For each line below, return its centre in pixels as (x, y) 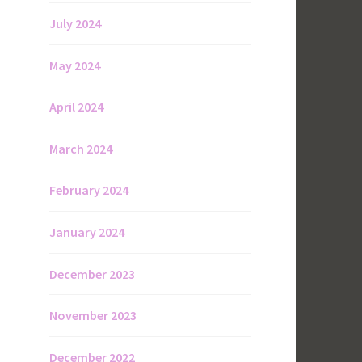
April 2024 (76, 107)
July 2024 (75, 24)
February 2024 (89, 190)
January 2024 (87, 232)
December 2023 (92, 274)
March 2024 (81, 148)
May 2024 (75, 65)
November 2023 (93, 316)
